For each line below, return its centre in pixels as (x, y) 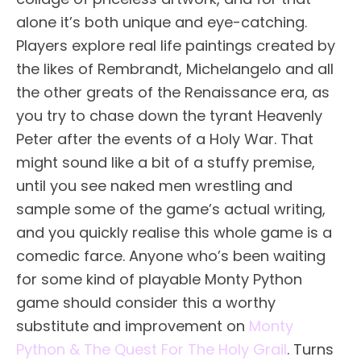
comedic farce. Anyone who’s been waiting (171, 255)
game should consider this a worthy (146, 302)
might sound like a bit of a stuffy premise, (166, 162)
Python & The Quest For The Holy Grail (151, 349)
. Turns (310, 349)
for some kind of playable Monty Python (159, 279)
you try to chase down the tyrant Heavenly (169, 115)
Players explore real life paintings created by (176, 45)
